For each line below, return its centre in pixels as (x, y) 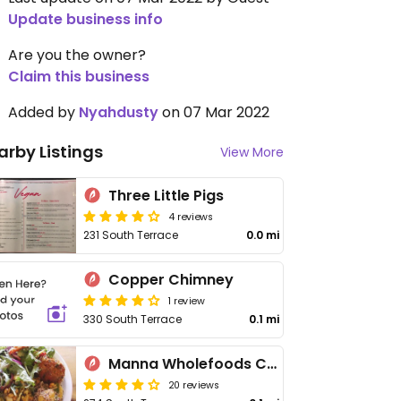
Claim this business (79, 77)
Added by (43, 112)
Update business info (85, 19)
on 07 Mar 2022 (214, 112)
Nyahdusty (119, 112)
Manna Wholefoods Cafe (272, 364)
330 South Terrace (133, 319)
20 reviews (194, 384)
